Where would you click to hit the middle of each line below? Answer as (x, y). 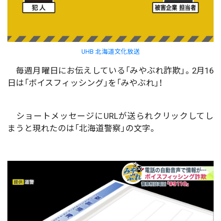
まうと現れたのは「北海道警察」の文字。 (82, 128)
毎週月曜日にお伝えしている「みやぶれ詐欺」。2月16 (110, 70)
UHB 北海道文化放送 (110, 51)
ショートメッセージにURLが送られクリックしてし (110, 116)
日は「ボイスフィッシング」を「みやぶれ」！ (85, 83)
